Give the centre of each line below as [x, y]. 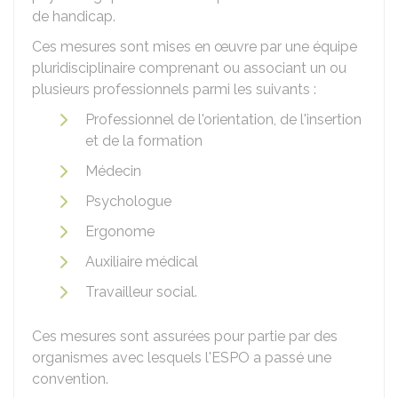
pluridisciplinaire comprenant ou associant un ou [189, 68]
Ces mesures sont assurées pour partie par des [185, 336]
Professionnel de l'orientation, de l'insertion [223, 119]
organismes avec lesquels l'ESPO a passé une [182, 358]
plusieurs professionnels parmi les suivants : [174, 89]
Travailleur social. [141, 292]
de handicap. [74, 16]
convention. [70, 379]
